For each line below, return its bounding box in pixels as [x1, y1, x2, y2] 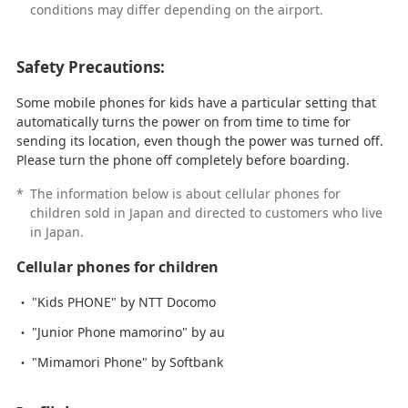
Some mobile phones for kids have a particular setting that [15, 93, 376, 111]
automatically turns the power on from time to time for [15, 112, 351, 130]
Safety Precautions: [15, 56, 165, 77]
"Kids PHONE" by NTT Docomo [31, 292, 216, 311]
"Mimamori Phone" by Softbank [31, 352, 223, 371]
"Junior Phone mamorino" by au [31, 322, 225, 341]
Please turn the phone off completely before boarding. [15, 150, 350, 168]
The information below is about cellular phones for [29, 184, 341, 202]
